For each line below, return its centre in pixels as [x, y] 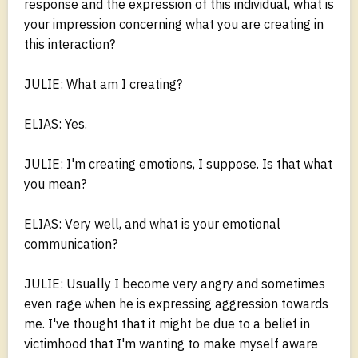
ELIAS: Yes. [56, 123]
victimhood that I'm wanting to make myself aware [171, 343]
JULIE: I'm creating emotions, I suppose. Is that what [178, 163]
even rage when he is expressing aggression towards [176, 303]
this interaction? [70, 44]
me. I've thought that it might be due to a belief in [167, 323]
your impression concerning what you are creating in [174, 24]
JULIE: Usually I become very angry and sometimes [175, 283]
